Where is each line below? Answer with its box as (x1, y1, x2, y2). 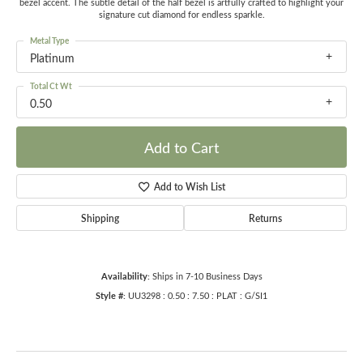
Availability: (100, 270, 150, 283)
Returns (249, 211, 282, 225)
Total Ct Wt (30, 80, 72, 92)
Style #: (96, 289, 126, 302)
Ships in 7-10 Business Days (152, 271, 263, 283)
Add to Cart (144, 136, 219, 157)
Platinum (30, 49, 75, 66)
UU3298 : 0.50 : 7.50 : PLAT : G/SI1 (128, 290, 267, 302)
